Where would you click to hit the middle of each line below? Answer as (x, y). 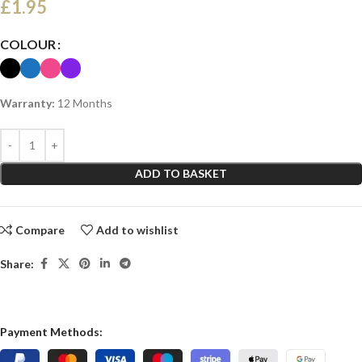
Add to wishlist (138, 230)
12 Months (84, 103)
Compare (40, 230)
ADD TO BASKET (181, 173)
